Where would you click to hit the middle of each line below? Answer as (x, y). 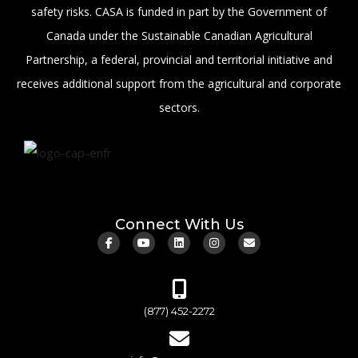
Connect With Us (179, 225)
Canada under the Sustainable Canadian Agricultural (179, 36)
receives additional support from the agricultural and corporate (179, 84)
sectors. (179, 108)
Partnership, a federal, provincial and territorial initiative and (179, 60)
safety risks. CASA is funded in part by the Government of (179, 12)
